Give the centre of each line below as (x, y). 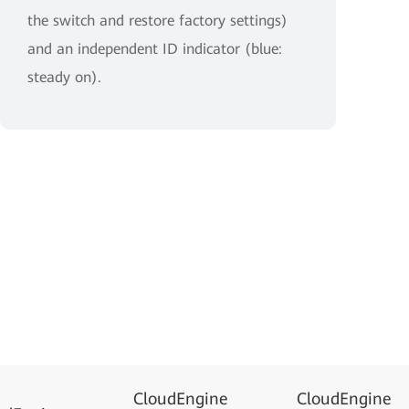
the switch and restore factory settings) (157, 21)
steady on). (64, 77)
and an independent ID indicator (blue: (155, 49)
